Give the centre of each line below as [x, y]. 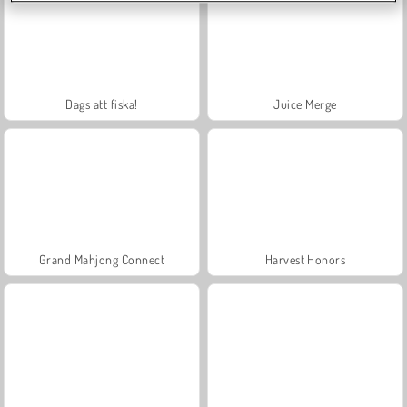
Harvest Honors [305, 259]
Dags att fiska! [102, 104]
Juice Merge [305, 104]
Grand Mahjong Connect [102, 259]
